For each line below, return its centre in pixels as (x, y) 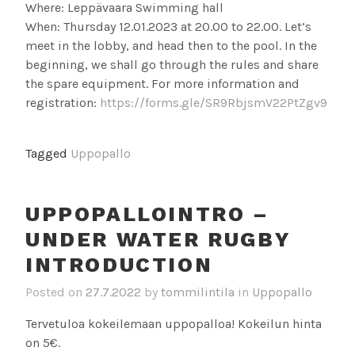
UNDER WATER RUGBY (158, 240)
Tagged (48, 154)
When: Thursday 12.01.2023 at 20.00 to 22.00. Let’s (168, 27)
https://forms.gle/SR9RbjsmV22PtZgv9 (214, 103)
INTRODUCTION (119, 265)
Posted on (55, 292)
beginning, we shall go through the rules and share (172, 65)
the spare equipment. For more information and (162, 84)
